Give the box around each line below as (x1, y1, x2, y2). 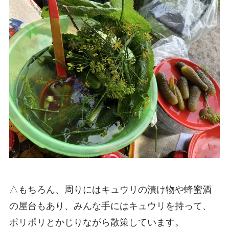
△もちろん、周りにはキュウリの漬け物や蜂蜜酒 (9, 184, 212, 195)
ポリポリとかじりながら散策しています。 (9, 217, 189, 227)
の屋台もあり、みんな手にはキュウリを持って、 (9, 200, 212, 211)
